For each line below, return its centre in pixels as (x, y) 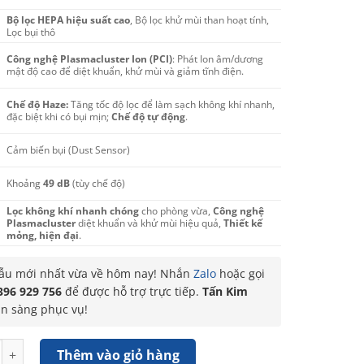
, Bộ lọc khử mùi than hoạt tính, (200, 19)
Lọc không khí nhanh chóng (73, 210)
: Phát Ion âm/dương (218, 58)
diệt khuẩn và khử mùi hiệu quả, (150, 223)
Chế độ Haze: (38, 104)
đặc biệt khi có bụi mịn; (59, 116)
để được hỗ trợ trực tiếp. (132, 291)
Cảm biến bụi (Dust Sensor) (69, 149)
